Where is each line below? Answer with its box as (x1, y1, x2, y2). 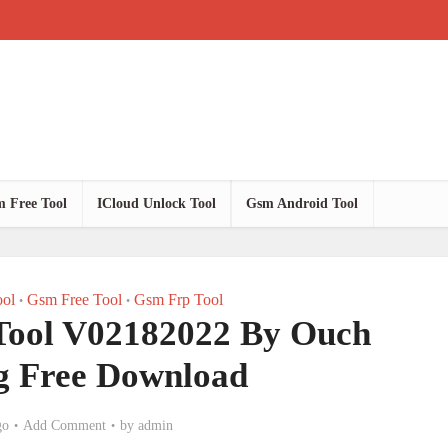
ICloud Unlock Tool (97, 196, 216, 211)
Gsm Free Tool (26, 291, 122, 308)
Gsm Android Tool (246, 196, 358, 211)
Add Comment (23, 418, 106, 433)
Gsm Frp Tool (133, 291, 223, 308)
